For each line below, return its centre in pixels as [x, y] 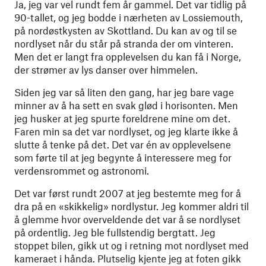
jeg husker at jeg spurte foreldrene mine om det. [122, 118]
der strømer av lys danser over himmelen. [106, 69]
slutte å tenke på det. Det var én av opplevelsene [123, 144]
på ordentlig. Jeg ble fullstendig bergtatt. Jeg [115, 232]
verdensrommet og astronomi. [82, 170]
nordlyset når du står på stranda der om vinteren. [124, 43]
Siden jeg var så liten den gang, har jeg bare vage [124, 92]
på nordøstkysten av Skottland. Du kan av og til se [126, 30]
